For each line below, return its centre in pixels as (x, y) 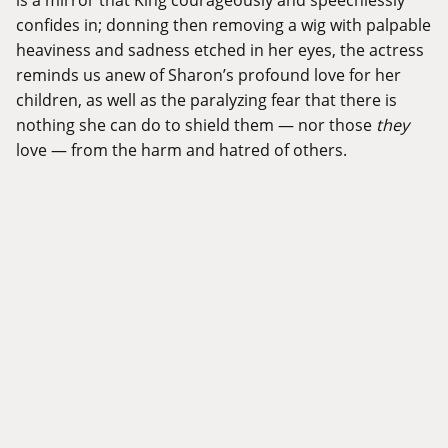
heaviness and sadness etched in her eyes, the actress (220, 50)
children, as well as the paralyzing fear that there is (206, 100)
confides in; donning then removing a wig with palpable (223, 25)
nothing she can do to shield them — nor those (196, 125)
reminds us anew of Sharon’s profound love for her (208, 75)
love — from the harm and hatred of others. (181, 150)
